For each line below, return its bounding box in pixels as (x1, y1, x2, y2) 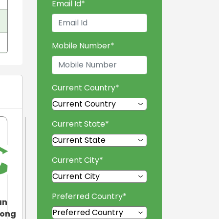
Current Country (52, 82, 115, 93)
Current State (52, 118, 105, 130)
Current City (52, 154, 99, 166)
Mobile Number (52, 40, 110, 51)
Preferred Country (52, 190, 123, 202)
